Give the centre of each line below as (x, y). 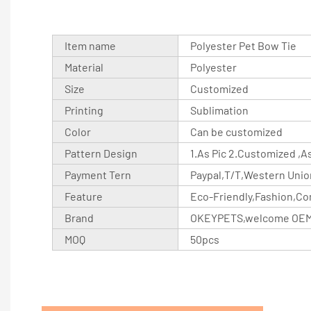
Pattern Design (101, 153)
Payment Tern (98, 174)
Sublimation (220, 110)
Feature (84, 196)
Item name (91, 45)
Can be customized (237, 131)
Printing (84, 110)
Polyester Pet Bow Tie (244, 45)
